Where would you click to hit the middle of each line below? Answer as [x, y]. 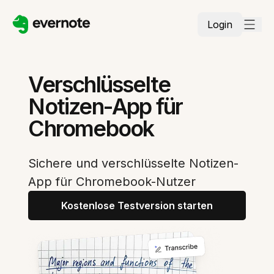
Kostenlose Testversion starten [137, 206]
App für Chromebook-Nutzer [112, 182]
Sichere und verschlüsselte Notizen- [134, 163]
